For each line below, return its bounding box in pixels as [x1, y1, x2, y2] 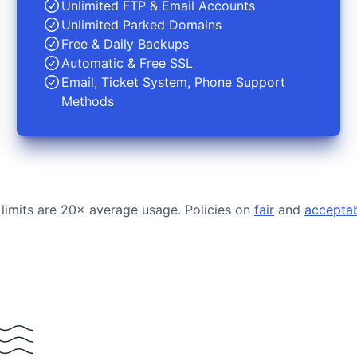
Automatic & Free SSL [61, 54, 194, 71]
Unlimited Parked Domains [61, 16, 222, 33]
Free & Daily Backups [61, 35, 190, 52]
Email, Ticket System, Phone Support [61, 73, 286, 90]
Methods [61, 92, 115, 109]
